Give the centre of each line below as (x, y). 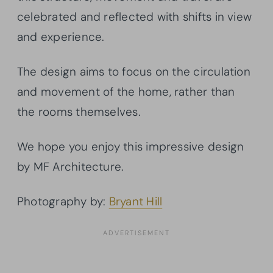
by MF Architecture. (71, 166)
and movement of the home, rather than (126, 91)
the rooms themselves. (79, 112)
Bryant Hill (136, 201)
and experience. (61, 37)
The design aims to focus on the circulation (134, 71)
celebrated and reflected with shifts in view (135, 16)
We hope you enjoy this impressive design (131, 146)
